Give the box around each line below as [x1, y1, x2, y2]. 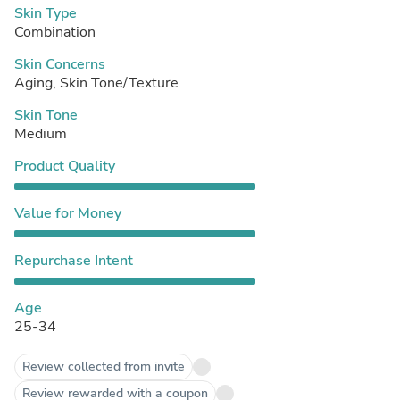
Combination [14, 21, 96, 42]
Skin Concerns [14, 54, 105, 74]
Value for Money [14, 203, 121, 223]
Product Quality [14, 155, 115, 176]
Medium [14, 123, 67, 144]
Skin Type [14, 3, 77, 23]
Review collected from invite [22, 357, 185, 375]
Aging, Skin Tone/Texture [14, 72, 179, 93]
